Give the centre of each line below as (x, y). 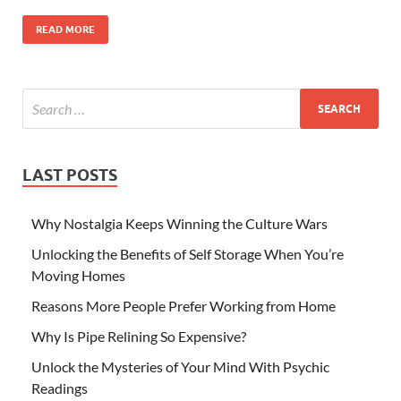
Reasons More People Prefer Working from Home (183, 306)
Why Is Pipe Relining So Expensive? (139, 337)
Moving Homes (78, 276)
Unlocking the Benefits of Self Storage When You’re (188, 254)
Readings (60, 388)
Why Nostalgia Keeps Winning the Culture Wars (179, 224)
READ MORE (65, 30)
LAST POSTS (70, 175)
